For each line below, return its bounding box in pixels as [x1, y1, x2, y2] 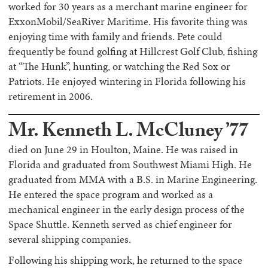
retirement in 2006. [8, 89, 93, 103]
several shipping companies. [8, 232, 131, 246]
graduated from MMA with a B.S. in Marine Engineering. [8, 172, 257, 187]
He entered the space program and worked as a [8, 187, 213, 202]
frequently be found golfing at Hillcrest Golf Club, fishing [8, 44, 257, 59]
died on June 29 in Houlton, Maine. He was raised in [8, 142, 238, 157]
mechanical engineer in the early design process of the [8, 202, 245, 217]
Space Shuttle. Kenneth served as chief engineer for [8, 217, 232, 232]
